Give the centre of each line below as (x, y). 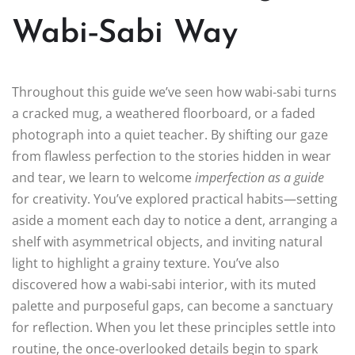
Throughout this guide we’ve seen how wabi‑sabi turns (174, 92)
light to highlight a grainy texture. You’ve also (146, 263)
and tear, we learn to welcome (103, 177)
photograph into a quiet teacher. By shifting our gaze (170, 134)
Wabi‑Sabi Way (125, 34)
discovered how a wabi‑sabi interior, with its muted (164, 284)
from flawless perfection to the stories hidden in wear (172, 156)
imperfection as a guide (260, 177)
